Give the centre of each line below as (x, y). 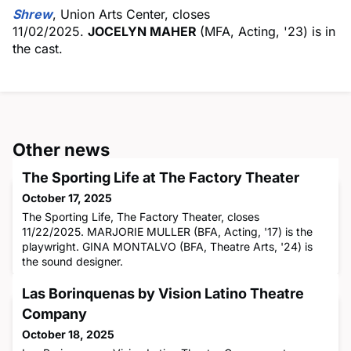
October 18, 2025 (68, 334)
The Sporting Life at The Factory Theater (161, 177)
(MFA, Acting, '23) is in (268, 31)
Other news (61, 149)
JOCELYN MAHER (144, 31)
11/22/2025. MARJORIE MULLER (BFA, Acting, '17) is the (167, 231)
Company (54, 313)
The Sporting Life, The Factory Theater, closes (141, 216)
